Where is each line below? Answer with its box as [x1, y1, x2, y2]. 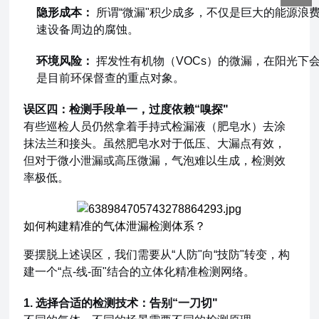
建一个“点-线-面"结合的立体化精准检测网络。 [23, 266, 256, 278]
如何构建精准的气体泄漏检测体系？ [23, 220, 206, 232]
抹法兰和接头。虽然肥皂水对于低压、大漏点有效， [23, 137, 286, 150]
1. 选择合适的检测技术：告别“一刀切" [23, 297, 219, 309]
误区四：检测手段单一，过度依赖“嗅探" [23, 103, 229, 115]
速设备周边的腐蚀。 [36, 23, 140, 36]
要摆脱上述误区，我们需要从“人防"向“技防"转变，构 [23, 249, 291, 261]
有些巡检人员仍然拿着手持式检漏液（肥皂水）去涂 [23, 120, 286, 132]
